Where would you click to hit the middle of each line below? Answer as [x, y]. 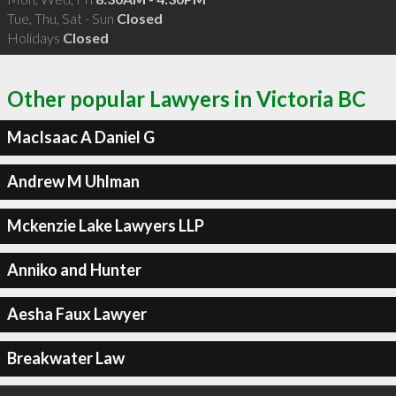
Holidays [34, 38]
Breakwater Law [65, 358]
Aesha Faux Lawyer [76, 314]
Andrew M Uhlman [73, 181]
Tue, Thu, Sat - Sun [61, 18]
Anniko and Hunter [74, 270]
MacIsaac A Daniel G [80, 137]
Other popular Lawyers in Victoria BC [187, 98]
